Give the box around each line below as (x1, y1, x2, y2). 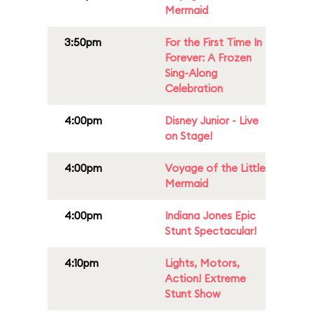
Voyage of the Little (165, 161, 265, 175)
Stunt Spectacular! (165, 224, 256, 238)
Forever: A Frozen (165, 51, 252, 64)
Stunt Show (165, 287, 220, 300)
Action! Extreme (165, 272, 246, 285)
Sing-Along (165, 66, 217, 80)
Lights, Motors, (165, 256, 240, 270)
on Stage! (165, 129, 212, 143)
